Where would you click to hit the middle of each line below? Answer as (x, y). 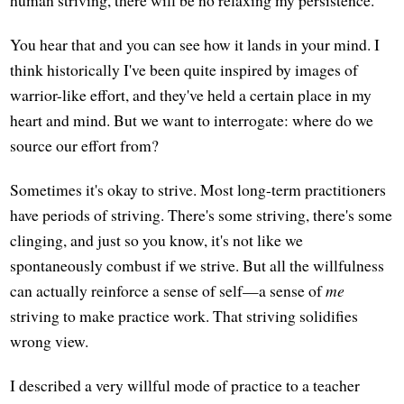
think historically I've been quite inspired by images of (184, 70)
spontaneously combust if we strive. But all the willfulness (197, 266)
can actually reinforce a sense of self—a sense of (168, 291)
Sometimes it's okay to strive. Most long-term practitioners (198, 190)
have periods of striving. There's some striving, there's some (202, 215)
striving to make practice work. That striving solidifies (184, 316)
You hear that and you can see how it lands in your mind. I (195, 45)
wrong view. (50, 341)
